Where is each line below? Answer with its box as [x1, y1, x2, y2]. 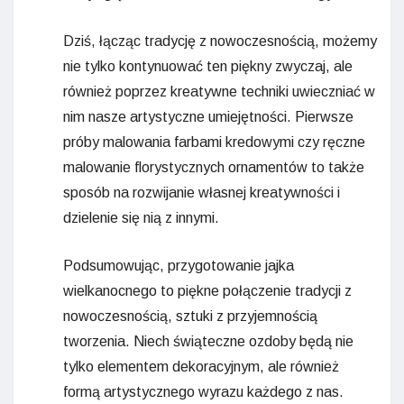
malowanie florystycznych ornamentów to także [63, 159, 364, 175]
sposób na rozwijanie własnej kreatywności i [63, 184, 340, 200]
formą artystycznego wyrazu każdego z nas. [63, 383, 344, 399]
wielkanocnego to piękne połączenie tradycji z [63, 282, 352, 298]
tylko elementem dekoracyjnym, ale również [63, 358, 339, 374]
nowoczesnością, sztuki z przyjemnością [63, 308, 317, 324]
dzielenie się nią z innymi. [63, 209, 219, 225]
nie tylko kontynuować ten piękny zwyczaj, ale [63, 58, 353, 74]
